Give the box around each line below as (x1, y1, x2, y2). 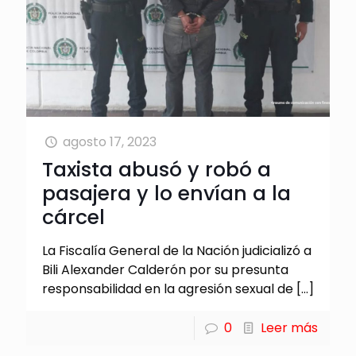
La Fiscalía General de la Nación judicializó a (42, 241, 311, 260)
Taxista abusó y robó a (42, 155, 271, 184)
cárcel (42, 203, 105, 231)
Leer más (261, 318, 318, 337)
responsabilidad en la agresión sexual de (42, 279, 293, 298)
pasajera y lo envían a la (42, 179, 291, 207)
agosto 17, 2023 (63, 132, 157, 151)
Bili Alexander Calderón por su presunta (42, 260, 288, 279)
